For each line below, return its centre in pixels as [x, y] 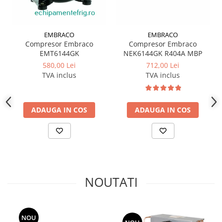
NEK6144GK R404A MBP [163, 54]
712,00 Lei [163, 65]
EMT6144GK [59, 54]
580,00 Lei [59, 65]
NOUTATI [111, 182]
